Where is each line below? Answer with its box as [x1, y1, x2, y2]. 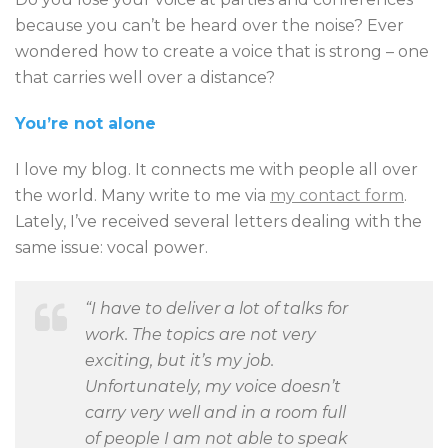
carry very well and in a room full [85, 403, 346, 422]
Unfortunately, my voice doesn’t [85, 377, 341, 396]
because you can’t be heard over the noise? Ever [15, 16, 404, 35]
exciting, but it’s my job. [85, 351, 274, 370]
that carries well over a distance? [15, 68, 275, 87]
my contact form [270, 186, 404, 205]
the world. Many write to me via [15, 186, 270, 205]
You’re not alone [15, 114, 156, 133]
